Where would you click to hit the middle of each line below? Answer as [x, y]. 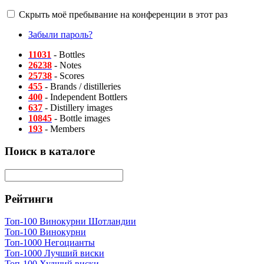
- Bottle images [81, 118]
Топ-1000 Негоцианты [50, 243]
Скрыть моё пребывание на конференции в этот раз [123, 14]
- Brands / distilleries [82, 86]
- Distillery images [77, 107]
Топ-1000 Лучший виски [55, 253]
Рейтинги [29, 199]
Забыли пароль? [60, 34]
